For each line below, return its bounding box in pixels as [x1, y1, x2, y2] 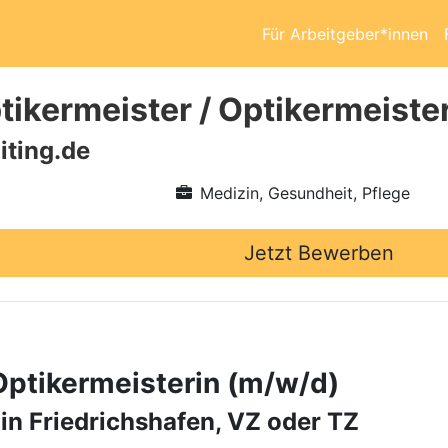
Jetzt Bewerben [244, 241, 394, 265]
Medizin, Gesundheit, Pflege [199, 183, 410, 203]
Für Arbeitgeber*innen [262, 23, 428, 44]
